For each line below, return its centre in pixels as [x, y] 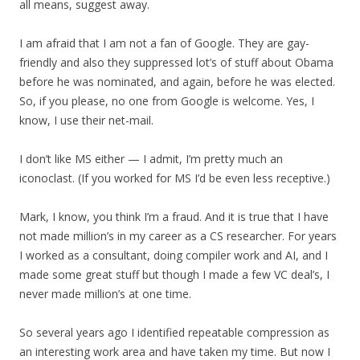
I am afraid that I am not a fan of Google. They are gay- [164, 43]
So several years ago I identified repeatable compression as [174, 333]
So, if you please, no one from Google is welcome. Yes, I [167, 101]
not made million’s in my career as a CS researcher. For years [178, 236]
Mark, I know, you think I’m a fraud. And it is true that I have [174, 217]
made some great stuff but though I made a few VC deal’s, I [174, 275]
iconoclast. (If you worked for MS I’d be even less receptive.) [175, 178]
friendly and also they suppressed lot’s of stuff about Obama [176, 63]
